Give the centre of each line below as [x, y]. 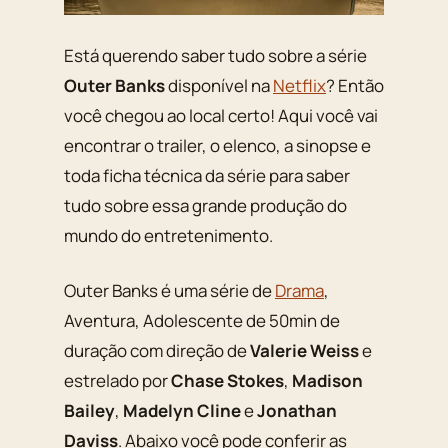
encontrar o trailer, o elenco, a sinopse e [217, 145]
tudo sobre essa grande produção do [205, 205]
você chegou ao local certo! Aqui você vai [221, 115]
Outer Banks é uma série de [169, 291]
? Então [355, 85]
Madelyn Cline [182, 411]
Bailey [89, 411]
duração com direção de [157, 351]
